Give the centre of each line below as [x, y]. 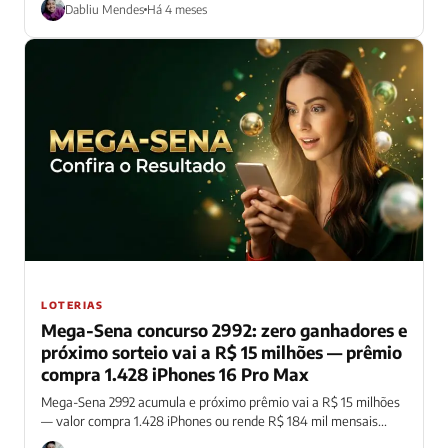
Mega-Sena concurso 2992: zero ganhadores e [224, 330]
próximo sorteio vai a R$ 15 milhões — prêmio [221, 352]
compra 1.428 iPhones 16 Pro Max [175, 374]
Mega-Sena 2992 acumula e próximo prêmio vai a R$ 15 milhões [220, 402]
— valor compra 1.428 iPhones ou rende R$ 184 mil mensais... [214, 421]
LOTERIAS [72, 305]
